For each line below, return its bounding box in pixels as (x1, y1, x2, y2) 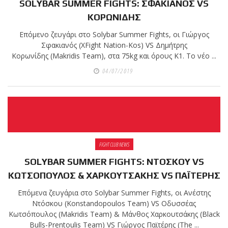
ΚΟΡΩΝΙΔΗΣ (87, 12, 141, 23)
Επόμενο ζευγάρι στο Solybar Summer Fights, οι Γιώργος (19, 30, 209, 40)
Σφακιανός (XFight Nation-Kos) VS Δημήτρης (41, 40, 187, 50)
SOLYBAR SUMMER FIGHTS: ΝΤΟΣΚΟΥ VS (24, 156, 204, 167)
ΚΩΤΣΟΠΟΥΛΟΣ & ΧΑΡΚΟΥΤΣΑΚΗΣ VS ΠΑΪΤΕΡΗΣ (8, 170, 220, 181)
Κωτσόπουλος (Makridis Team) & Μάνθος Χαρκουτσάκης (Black (8, 209, 220, 219)
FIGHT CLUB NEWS (99, 140, 129, 149)
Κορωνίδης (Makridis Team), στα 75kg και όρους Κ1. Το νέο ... (12, 51, 216, 61)
